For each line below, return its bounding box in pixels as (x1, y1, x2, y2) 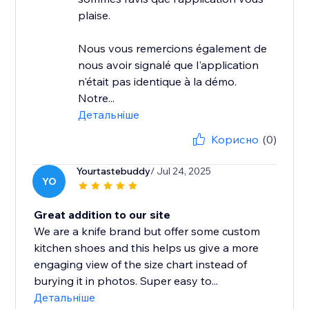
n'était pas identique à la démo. (78, 74, 237, 89)
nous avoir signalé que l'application (78, 58, 259, 72)
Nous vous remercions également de (78, 41, 268, 56)
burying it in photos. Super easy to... (34, 274, 219, 288)
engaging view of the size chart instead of (34, 257, 248, 272)
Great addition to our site (34, 208, 171, 222)
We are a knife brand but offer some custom (34, 224, 261, 239)
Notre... (78, 91, 115, 106)
